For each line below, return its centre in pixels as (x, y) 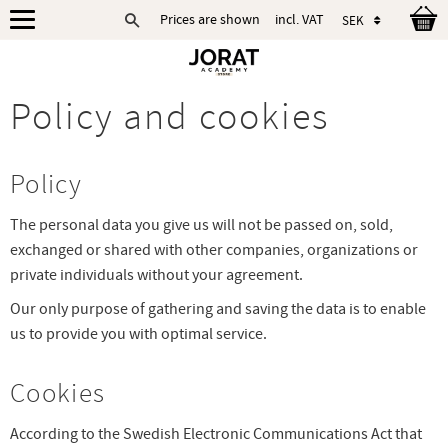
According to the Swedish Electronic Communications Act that (216, 433)
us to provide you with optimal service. (138, 334)
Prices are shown (210, 19)
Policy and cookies (169, 116)
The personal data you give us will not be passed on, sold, (201, 224)
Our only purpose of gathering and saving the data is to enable (218, 309)
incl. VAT (299, 19)
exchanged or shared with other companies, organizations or (214, 249)
